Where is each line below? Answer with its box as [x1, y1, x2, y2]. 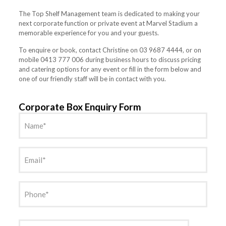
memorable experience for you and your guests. [18, 29, 159, 37]
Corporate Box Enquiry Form [18, 101, 141, 113]
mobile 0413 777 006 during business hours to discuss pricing [18, 55, 201, 64]
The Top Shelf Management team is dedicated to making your [18, 10, 200, 18]
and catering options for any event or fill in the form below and [18, 65, 201, 74]
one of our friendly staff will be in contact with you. [18, 75, 166, 83]
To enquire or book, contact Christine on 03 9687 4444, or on [18, 46, 201, 54]
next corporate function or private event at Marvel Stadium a [18, 19, 198, 28]
